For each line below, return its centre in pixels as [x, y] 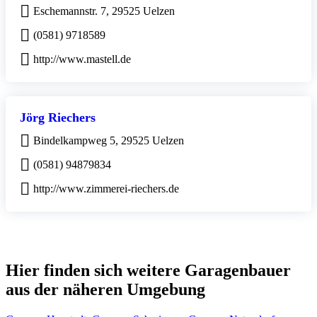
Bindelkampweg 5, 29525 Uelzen [109, 140]
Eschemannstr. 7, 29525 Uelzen [104, 11]
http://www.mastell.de [82, 59]
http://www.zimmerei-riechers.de [106, 188]
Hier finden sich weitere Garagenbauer [148, 270]
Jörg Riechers [58, 117]
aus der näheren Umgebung [105, 289]
